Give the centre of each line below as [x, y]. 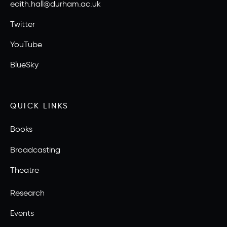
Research [27, 193]
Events [22, 213]
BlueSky [24, 65]
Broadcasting [35, 149]
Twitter [23, 24]
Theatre [25, 170]
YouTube [26, 44]
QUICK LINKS [40, 106]
